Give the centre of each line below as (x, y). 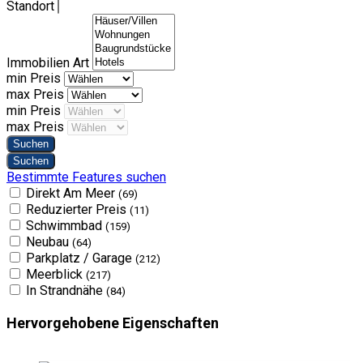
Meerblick (56, 274)
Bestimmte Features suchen (86, 177)
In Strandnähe (66, 290)
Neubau (49, 241)
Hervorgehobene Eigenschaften (113, 322)
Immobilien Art (49, 62)
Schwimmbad (66, 225)
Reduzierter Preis (78, 209)
